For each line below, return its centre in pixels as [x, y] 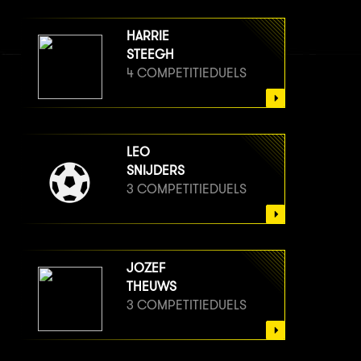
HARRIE [148, 35]
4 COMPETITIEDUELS [187, 73]
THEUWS [151, 286]
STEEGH [150, 54]
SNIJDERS [156, 170]
